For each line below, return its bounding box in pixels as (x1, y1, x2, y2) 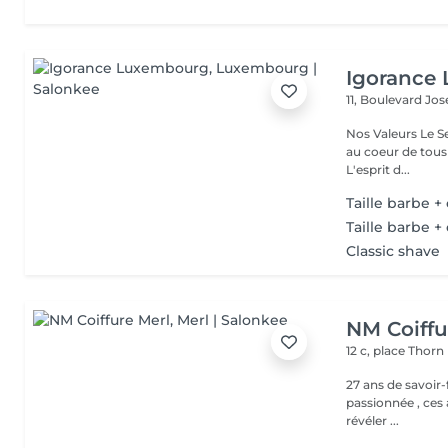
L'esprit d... (346, 162, 411, 177)
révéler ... (346, 413, 400, 428)
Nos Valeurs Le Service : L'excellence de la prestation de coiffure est (346, 126, 421, 141)
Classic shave (346, 242, 441, 260)
